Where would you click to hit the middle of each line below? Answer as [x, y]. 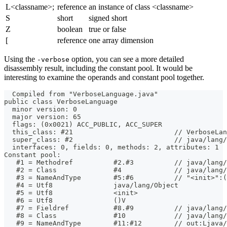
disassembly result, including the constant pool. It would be [98, 68]
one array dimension [121, 40]
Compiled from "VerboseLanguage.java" [81, 94]
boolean [70, 29]
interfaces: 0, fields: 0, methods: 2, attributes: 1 [111, 147]
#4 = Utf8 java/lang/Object [91, 185]
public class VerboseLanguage [61, 101]
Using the [21, 59]
